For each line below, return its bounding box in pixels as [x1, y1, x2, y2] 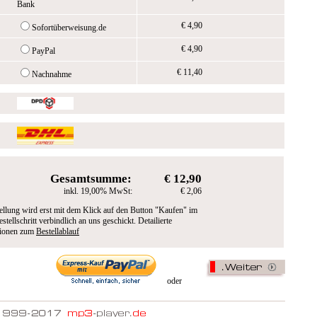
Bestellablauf [36, 226, 79, 236]
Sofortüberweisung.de [32, 23, 106, 33]
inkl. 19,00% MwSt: [64, 186, 134, 196]
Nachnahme [32, 69, 71, 79]
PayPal [32, 46, 55, 56]
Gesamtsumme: [50, 172, 134, 185]
